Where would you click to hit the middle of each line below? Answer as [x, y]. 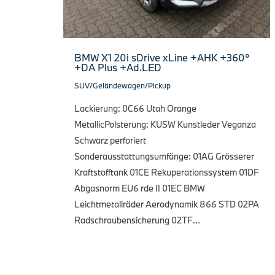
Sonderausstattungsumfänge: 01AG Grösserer [164, 156]
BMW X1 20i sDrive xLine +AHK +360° [162, 57]
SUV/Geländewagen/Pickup [122, 85]
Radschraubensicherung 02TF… [137, 220]
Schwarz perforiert [110, 140]
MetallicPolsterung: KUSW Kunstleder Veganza [165, 124]
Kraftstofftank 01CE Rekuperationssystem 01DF [167, 172]
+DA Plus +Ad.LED [118, 67]
